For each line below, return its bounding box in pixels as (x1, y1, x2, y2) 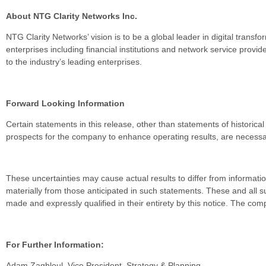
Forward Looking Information (6, 98, 125, 108)
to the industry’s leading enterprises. (6, 56, 142, 66)
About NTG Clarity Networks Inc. (6, 11, 137, 21)
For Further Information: (6, 239, 104, 249)
